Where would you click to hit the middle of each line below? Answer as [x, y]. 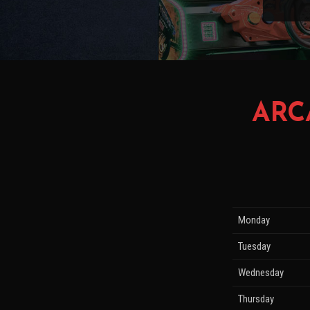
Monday [254, 220]
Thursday [256, 299]
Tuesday [254, 247]
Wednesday [261, 273]
